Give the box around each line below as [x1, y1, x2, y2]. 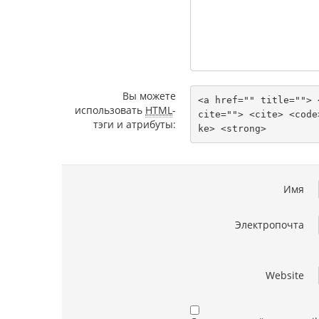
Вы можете [122, 89, 176, 103]
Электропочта [235, 218, 304, 231]
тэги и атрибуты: [93, 117, 176, 131]
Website [266, 268, 304, 283]
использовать [75, 103, 145, 117]
